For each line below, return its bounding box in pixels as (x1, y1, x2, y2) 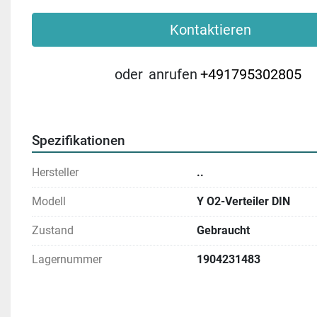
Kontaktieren (170, 21, 251, 38)
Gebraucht (197, 224, 250, 237)
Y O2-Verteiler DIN (197, 195, 290, 208)
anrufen (148, 66, 197, 83)
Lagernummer (32, 253, 102, 266)
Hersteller (32, 166, 79, 179)
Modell (32, 195, 66, 208)
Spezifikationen (32, 133, 125, 149)
